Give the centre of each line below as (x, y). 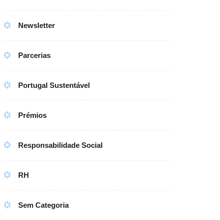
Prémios (33, 115)
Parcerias (35, 55)
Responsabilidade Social (61, 145)
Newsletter (37, 25)
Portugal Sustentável (54, 85)
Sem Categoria (44, 205)
